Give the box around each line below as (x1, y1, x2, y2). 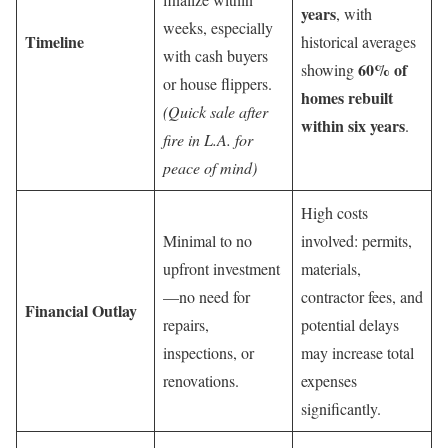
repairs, (163, 314, 209, 336)
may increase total (301, 342, 414, 364)
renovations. (163, 370, 239, 392)
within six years (301, 114, 405, 138)
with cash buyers (163, 45, 268, 67)
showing (301, 59, 358, 81)
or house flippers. (163, 73, 272, 95)
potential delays (301, 314, 399, 336)
